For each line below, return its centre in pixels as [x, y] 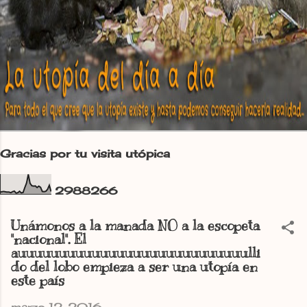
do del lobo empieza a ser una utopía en [134, 267]
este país [38, 281]
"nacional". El [49, 240]
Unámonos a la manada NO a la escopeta [135, 226]
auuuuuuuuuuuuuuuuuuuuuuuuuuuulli [136, 253]
